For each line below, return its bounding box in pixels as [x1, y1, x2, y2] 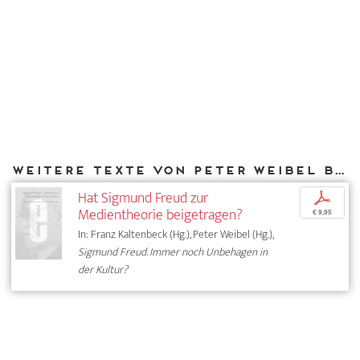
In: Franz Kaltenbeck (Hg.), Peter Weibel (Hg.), [78, 225, 274, 244]
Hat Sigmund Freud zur [78, 186, 209, 211]
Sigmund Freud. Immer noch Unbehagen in [78, 243, 268, 262]
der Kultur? [78, 260, 129, 280]
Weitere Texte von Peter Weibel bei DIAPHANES [333, 162, 345, 177]
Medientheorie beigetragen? [78, 202, 243, 228]
